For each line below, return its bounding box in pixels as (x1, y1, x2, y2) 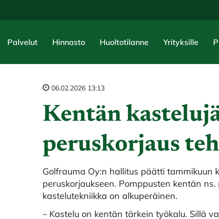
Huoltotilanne (100, 37, 149, 47)
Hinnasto (52, 37, 85, 47)
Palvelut (7, 37, 38, 47)
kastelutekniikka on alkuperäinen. (43, 190, 177, 201)
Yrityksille (163, 37, 198, 47)
